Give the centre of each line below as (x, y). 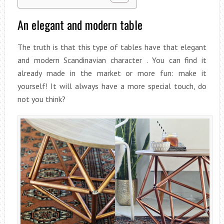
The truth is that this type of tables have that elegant (112, 47)
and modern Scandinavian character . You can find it (112, 60)
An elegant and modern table (80, 25)
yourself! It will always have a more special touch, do (112, 86)
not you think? (41, 99)
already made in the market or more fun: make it (112, 73)
